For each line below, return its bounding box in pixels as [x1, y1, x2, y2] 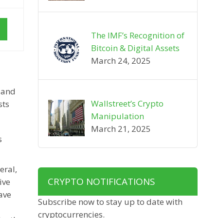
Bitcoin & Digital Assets [91, 42, 180, 54]
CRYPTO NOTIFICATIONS [48, 175, 155, 188]
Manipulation [91, 110, 144, 122]
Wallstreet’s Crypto [91, 97, 163, 109]
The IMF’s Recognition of [91, 30, 184, 41]
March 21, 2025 [91, 123, 151, 134]
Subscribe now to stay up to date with [38, 196, 182, 207]
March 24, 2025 [91, 55, 151, 67]
